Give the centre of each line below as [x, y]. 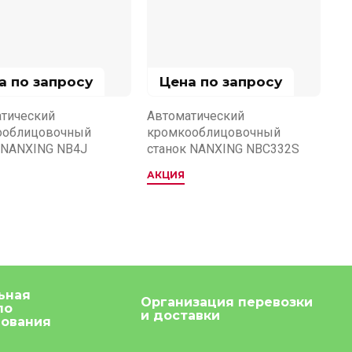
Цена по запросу [221, 81]
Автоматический [196, 115]
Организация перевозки [227, 302]
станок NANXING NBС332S [223, 148]
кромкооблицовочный [214, 132]
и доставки [180, 315]
